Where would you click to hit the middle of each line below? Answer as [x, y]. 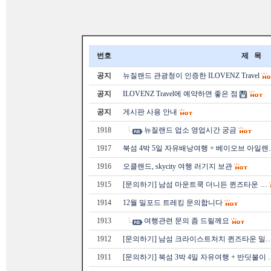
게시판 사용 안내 [150, 112]
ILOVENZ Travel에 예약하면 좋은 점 [180, 94]
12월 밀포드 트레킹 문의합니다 [173, 203]
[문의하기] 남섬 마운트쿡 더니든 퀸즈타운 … [195, 184]
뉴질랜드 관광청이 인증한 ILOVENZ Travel [191, 76]
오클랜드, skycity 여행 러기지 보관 [178, 166]
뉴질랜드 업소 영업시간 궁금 [190, 130]
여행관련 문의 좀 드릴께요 [187, 221]
